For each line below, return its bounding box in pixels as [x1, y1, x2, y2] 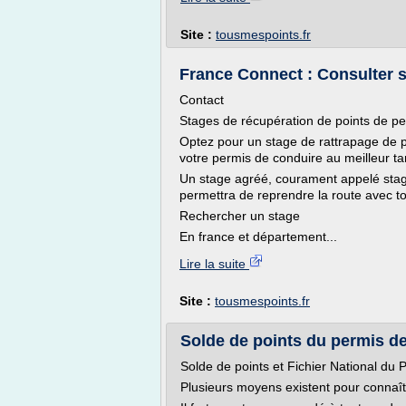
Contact [179, 92, 224, 107]
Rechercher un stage [179, 208, 300, 223]
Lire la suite [179, 256, 249, 271]
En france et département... [179, 229, 337, 244]
